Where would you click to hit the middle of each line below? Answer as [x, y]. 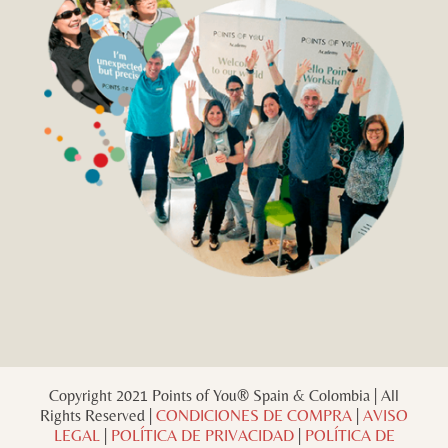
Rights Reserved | [98, 415]
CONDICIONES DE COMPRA [254, 415]
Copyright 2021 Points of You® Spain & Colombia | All [224, 395]
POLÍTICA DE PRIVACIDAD [202, 435]
